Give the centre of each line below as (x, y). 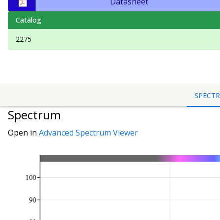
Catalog (28, 20)
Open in (23, 133)
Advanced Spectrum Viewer (88, 133)
